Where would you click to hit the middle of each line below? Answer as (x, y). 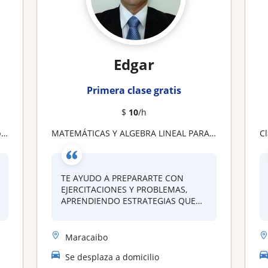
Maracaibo (86, 237)
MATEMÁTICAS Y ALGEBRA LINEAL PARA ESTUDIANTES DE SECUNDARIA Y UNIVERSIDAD (134, 133)
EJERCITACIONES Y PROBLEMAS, (124, 189)
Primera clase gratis (134, 90)
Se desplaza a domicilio (112, 257)
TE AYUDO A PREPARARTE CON (122, 178)
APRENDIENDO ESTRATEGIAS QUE (128, 201)
